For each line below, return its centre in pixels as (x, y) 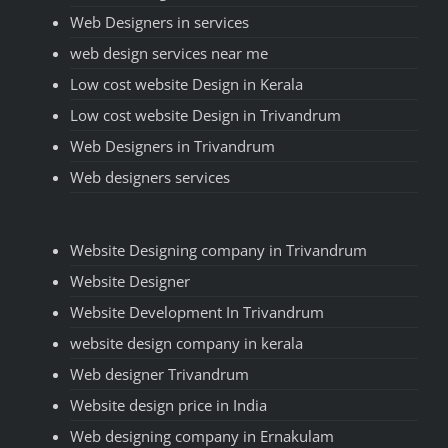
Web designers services (150, 177)
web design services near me (169, 53)
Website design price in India (168, 405)
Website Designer (130, 281)
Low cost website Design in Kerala (186, 84)
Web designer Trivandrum (159, 374)
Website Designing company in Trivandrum (218, 250)
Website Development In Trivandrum (197, 312)
